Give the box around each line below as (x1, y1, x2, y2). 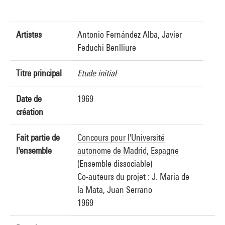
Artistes (16, 29, 42, 40)
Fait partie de (16, 132, 60, 143)
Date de (16, 93, 42, 104)
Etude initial (77, 68, 117, 78)
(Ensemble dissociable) (77, 158, 152, 169)
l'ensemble (16, 145, 52, 156)
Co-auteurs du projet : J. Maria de (77, 171, 189, 182)
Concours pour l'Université (77, 132, 165, 143)
